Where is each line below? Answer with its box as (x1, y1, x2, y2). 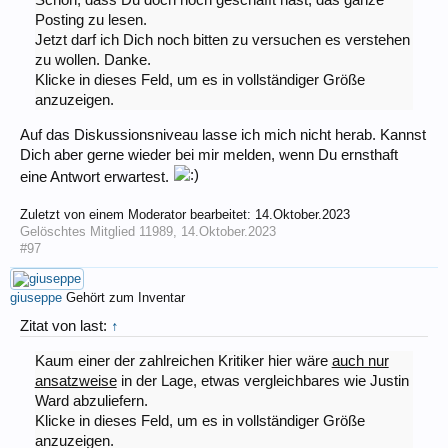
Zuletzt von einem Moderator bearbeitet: (20, 206, 255, 222)
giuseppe (10, 289, 62, 305)
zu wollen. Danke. (34, 52, 151, 69)
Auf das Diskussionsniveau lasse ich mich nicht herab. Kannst (20, 126, 426, 143)
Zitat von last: (20, 317, 111, 334)
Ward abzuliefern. (34, 393, 148, 410)
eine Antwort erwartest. (20, 168, 173, 185)
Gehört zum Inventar (66, 289, 185, 305)
